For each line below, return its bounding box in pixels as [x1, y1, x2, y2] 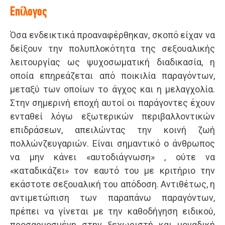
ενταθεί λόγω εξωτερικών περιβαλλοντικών [10, 111, 215, 122]
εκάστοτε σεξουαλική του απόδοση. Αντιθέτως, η [10, 179, 215, 190]
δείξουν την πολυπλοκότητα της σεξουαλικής [10, 43, 215, 54]
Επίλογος [10, 6, 47, 20]
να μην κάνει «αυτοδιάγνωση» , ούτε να [10, 152, 215, 163]
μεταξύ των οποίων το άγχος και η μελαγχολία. [10, 84, 215, 95]
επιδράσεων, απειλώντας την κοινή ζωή [10, 125, 215, 136]
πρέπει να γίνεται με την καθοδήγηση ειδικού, [10, 206, 215, 217]
